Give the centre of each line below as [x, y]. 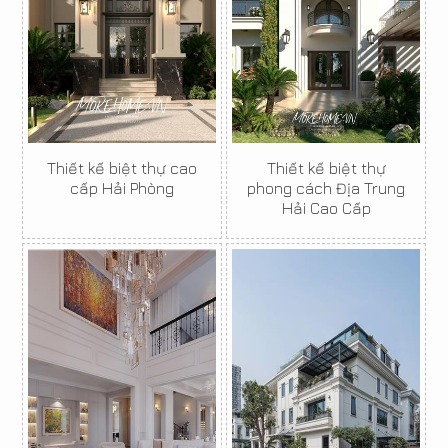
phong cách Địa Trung [326, 188]
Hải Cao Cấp [326, 208]
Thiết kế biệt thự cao [122, 168]
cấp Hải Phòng [122, 188]
